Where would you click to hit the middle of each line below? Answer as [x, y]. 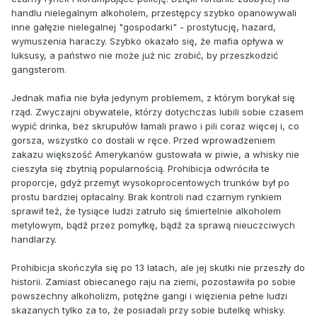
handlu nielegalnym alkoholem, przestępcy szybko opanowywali [154, 12]
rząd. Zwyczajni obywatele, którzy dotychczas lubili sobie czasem [157, 111]
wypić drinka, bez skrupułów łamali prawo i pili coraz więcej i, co [155, 126]
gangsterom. [39, 69]
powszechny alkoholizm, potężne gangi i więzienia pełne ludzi [149, 295]
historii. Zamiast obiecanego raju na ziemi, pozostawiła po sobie [154, 281]
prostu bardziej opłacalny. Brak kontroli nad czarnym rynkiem [146, 196]
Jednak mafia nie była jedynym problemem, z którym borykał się [153, 97]
